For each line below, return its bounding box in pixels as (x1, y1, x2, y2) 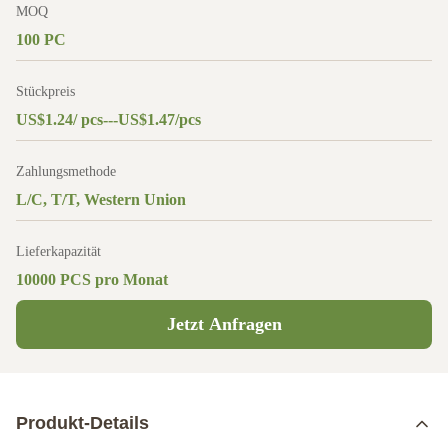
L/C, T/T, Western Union (16, 191, 186, 208)
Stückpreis (16, 84, 75, 99)
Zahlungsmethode (16, 164, 116, 179)
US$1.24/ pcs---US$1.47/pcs (16, 111, 201, 128)
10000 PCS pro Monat (16, 271, 168, 288)
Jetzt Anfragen (166, 314, 282, 334)
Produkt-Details (16, 413, 149, 433)
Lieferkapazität (16, 244, 101, 259)
